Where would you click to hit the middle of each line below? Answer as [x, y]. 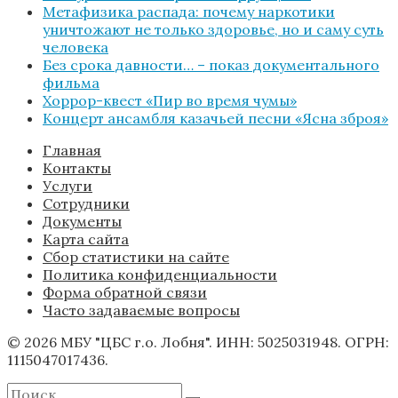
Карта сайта [86, 239]
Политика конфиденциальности [160, 274]
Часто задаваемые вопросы [141, 310]
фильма [71, 82]
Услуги [68, 185]
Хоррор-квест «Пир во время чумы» [170, 100]
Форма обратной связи [125, 292]
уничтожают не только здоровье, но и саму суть [213, 29]
